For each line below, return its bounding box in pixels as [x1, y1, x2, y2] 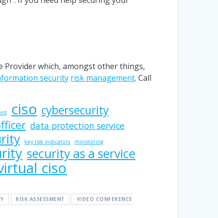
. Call [135, 72, 152, 83]
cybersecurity [41, 102, 109, 118]
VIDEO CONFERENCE [76, 196, 132, 203]
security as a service [27, 145, 136, 162]
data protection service [30, 119, 125, 131]
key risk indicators [24, 138, 71, 145]
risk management [71, 72, 135, 83]
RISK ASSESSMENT [16, 196, 65, 203]
